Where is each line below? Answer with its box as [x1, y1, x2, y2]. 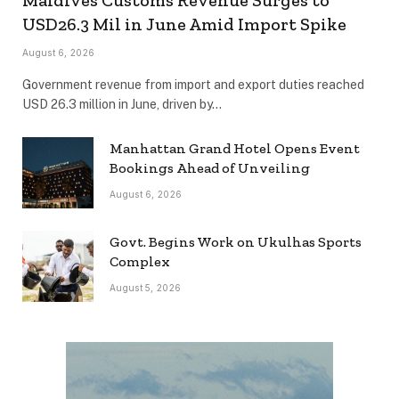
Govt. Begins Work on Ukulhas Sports [110, 232, 362, 250]
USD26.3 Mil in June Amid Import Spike [22, 12, 346, 35]
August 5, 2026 [110, 281, 182, 293]
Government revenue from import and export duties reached [22, 77, 364, 92]
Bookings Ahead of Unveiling [110, 159, 310, 176]
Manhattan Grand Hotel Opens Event [110, 139, 360, 157]
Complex [110, 252, 170, 270]
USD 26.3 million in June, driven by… [22, 96, 222, 111]
